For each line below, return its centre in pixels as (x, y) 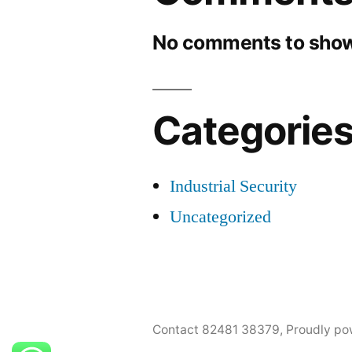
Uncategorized (221, 217)
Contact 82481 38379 (216, 330)
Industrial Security (234, 186)
